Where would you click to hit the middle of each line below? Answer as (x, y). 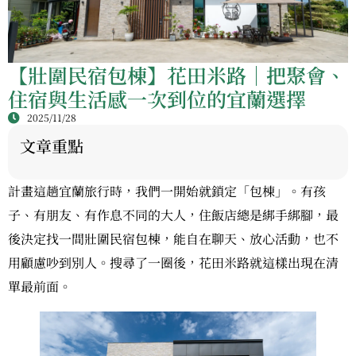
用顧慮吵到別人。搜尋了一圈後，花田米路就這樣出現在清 (173, 263)
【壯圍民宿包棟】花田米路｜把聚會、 (177, 75)
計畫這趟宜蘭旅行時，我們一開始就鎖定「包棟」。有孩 (167, 192)
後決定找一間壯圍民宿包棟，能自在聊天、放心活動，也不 (173, 239)
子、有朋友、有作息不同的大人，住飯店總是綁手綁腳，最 (173, 215)
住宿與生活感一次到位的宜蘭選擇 (157, 99)
